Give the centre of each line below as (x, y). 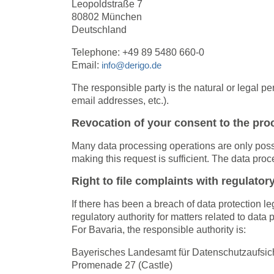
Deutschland (99, 29)
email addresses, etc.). (120, 100)
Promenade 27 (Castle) (122, 265)
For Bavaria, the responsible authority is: (159, 229)
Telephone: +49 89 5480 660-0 (138, 52)
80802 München (107, 17)
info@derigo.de (131, 65)
